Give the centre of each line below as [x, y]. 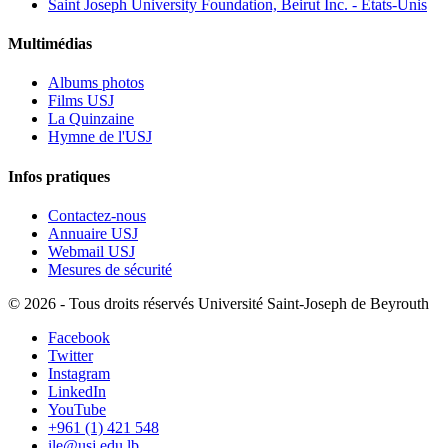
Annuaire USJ [93, 233]
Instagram [79, 373]
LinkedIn [77, 391]
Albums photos [96, 83]
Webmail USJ [91, 251]
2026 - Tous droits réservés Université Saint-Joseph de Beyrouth [226, 303]
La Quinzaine [91, 119]
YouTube [77, 409]
